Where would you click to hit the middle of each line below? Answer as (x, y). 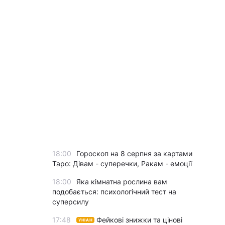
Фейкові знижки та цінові (140, 220)
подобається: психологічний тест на (114, 192)
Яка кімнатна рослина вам (122, 182)
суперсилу (71, 202)
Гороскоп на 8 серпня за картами (134, 153)
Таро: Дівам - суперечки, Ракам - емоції (122, 163)
